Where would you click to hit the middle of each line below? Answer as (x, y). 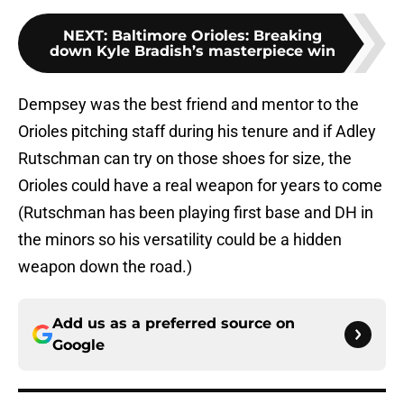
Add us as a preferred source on (174, 324)
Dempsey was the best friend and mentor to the (188, 105)
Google (78, 345)
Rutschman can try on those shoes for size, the (185, 159)
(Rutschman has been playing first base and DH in (196, 213)
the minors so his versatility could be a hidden (180, 240)
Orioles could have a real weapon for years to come (200, 186)
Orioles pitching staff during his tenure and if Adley (197, 132)
